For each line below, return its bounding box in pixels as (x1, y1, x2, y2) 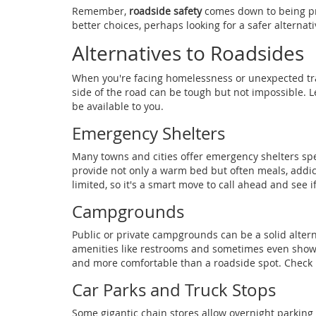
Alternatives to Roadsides (72, 40, 304, 67)
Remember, (72, 4, 129, 18)
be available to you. (72, 99, 164, 114)
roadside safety (129, 4, 202, 18)
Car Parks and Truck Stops (72, 279, 276, 302)
